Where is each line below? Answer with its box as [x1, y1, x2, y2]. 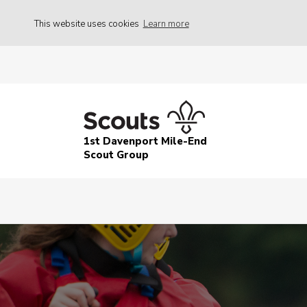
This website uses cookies [34, 17, 141, 30]
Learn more [143, 17, 189, 30]
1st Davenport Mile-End [84, 134, 207, 149]
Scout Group [84, 148, 149, 162]
